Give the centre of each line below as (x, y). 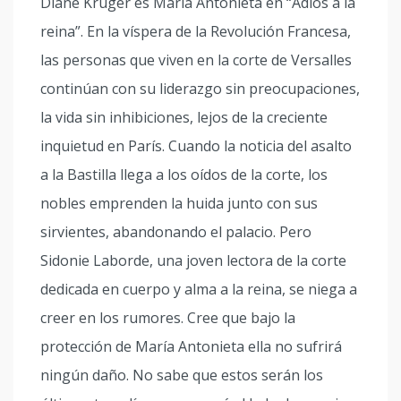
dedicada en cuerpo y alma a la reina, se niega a (199, 290)
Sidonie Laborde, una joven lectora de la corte (193, 261)
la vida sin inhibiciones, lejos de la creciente (184, 118)
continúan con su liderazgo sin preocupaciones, (200, 89)
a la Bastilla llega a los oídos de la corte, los (184, 175)
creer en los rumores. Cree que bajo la (168, 318)
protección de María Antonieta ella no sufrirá (191, 347)
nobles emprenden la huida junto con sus (179, 204)
